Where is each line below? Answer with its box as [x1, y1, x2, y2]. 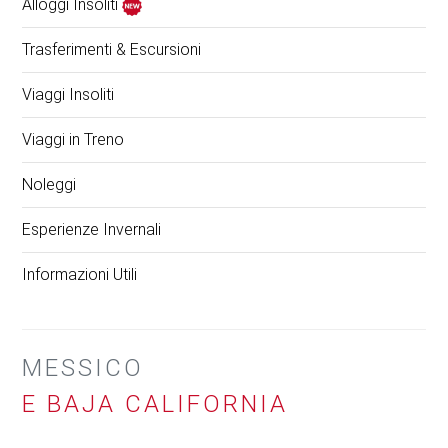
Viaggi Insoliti [22, 85, 115, 105]
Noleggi [22, 175, 77, 195]
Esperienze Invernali [22, 220, 162, 240]
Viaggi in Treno [22, 130, 125, 150]
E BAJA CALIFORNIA [22, 390, 289, 419]
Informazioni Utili [22, 265, 138, 285]
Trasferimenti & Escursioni [22, 40, 202, 60]
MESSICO [22, 354, 145, 383]
